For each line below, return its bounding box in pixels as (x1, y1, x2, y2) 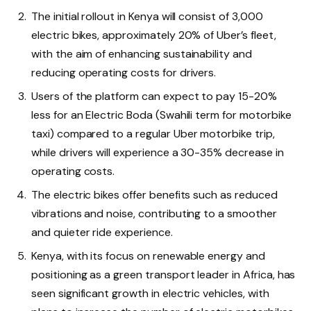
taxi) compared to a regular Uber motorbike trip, (31, 126, 275, 142)
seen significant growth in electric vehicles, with (31, 286, 269, 301)
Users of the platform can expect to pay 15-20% (31, 89, 277, 104)
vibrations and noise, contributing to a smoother (31, 206, 277, 221)
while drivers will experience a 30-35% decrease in (31, 145, 284, 160)
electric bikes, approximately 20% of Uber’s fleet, (31, 28, 276, 43)
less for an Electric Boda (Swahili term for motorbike (31, 108, 292, 123)
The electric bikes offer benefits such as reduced (31, 187, 278, 203)
